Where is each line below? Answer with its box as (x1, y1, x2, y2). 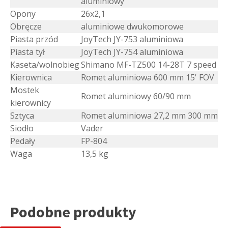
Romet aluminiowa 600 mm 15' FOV (81, 72, 214, 83)
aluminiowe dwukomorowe (81, 21, 184, 33)
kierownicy (10, 97, 51, 109)
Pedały (10, 135, 35, 147)
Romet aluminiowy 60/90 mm (81, 91, 191, 102)
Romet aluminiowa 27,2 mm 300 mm (81, 110, 218, 122)
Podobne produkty (10, 202, 136, 222)
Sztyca (10, 110, 34, 122)
